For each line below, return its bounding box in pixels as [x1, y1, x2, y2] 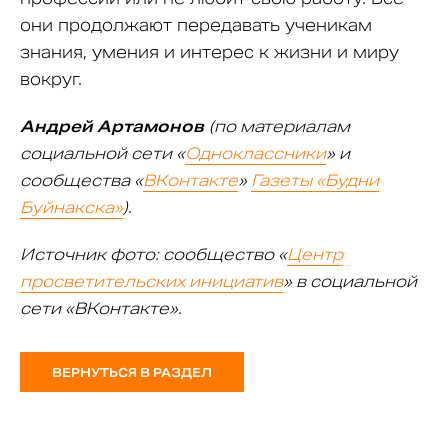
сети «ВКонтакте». [20, 297, 182, 319]
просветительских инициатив [20, 270, 283, 292]
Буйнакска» [20, 196, 123, 218]
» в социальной [283, 270, 417, 292]
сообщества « [20, 169, 143, 191]
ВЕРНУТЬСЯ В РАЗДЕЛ [52, 365, 212, 381]
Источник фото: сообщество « [20, 243, 287, 265]
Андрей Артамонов [20, 115, 204, 137]
